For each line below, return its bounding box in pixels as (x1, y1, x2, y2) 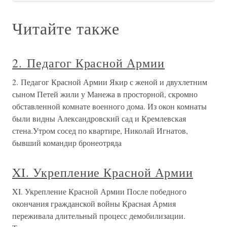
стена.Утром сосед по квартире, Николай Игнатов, (12, 125, 188, 136)
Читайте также (12, 17, 120, 40)
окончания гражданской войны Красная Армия (12, 198, 176, 209)
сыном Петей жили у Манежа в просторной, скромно (12, 89, 198, 100)
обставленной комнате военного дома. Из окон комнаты (12, 101, 207, 112)
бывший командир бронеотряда (12, 137, 122, 148)
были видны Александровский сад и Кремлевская (12, 113, 186, 124)
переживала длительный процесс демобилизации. (12, 210, 185, 221)
